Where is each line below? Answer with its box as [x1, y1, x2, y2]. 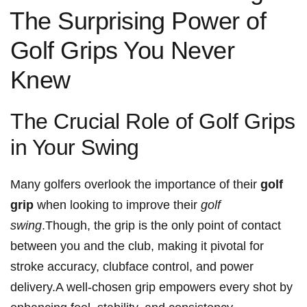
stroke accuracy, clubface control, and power [10, 259, 254, 273]
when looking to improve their [34, 197, 201, 212]
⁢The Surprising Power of [10, 6, 267, 35]
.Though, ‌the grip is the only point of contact [42, 218, 281, 232]
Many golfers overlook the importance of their [10, 177, 260, 191]
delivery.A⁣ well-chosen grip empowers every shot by [10, 280, 293, 294]
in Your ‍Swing [10, 134, 139, 160]
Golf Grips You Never [10, 36, 235, 64]
